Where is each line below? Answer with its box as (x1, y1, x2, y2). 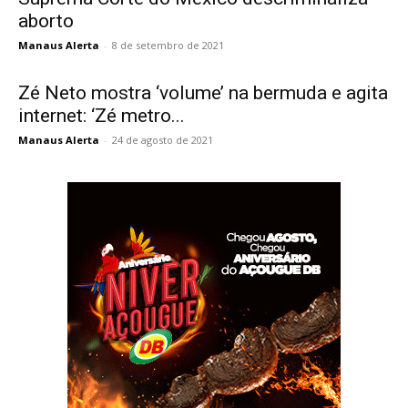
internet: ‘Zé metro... (18, 105, 185, 127)
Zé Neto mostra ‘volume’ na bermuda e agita (18, 82, 388, 105)
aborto (18, 10, 74, 33)
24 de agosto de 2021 (112, 133, 213, 148)
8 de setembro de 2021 (112, 38, 224, 53)
